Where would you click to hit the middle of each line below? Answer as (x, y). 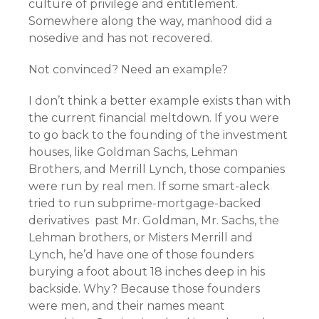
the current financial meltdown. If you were (154, 118)
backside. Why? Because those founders (144, 289)
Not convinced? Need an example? (128, 69)
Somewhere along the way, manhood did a (150, 21)
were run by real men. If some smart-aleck (149, 186)
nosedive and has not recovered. (121, 38)
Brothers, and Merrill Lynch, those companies (157, 169)
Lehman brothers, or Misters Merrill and (141, 237)
